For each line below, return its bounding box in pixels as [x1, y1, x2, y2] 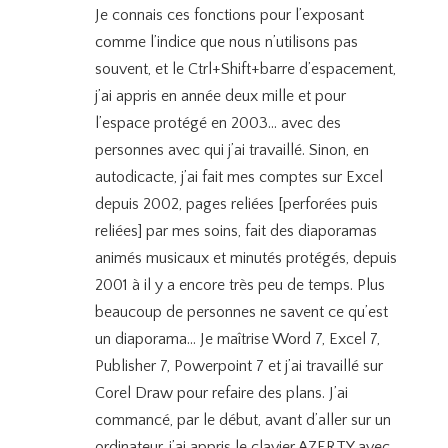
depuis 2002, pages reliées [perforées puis [94, 195, 378, 213]
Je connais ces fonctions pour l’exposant [94, 6, 364, 24]
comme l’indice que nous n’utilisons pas [94, 33, 358, 51]
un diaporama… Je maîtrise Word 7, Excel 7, [94, 330, 380, 348]
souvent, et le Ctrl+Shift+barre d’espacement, [94, 60, 396, 78]
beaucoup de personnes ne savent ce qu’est [94, 303, 388, 321]
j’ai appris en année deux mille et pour [94, 87, 346, 105]
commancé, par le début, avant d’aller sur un [94, 411, 391, 429]
